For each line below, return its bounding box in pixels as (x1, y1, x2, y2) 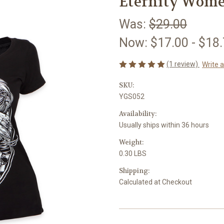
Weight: (119, 137, 143, 146)
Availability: (119, 109, 156, 118)
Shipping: (119, 166, 149, 175)
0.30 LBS (119, 149, 146, 157)
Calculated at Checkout (119, 177, 192, 186)
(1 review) (166, 59, 199, 68)
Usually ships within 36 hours (119, 120, 209, 129)
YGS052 (119, 92, 144, 100)
